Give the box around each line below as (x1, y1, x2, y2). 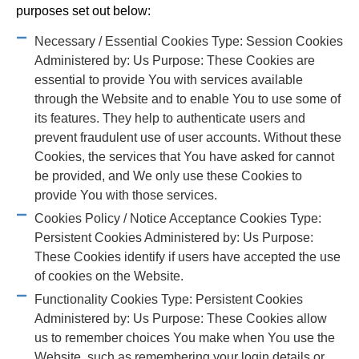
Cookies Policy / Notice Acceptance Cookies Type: (34, 212, 321, 226)
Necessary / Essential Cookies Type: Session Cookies (34, 34, 343, 49)
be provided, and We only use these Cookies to (34, 169, 302, 184)
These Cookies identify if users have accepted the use (34, 250, 341, 264)
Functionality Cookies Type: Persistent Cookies (34, 292, 303, 307)
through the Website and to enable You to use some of (34, 92, 341, 107)
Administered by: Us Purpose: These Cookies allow (34, 312, 327, 326)
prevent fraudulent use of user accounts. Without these (34, 131, 341, 145)
